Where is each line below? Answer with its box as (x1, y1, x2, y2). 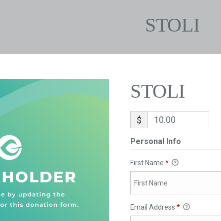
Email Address (130, 203, 177, 212)
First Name (130, 159, 165, 167)
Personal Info (130, 137, 181, 146)
